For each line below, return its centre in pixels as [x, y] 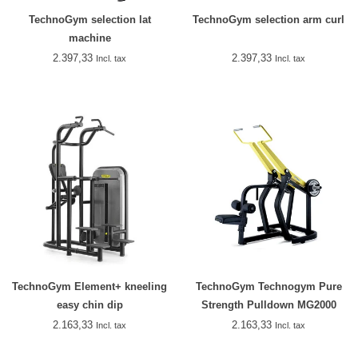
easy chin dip [89, 304]
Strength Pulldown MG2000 [268, 304]
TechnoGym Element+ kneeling [89, 286]
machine [89, 38]
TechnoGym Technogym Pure [268, 286]
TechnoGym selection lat [89, 19]
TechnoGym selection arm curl [268, 19]
